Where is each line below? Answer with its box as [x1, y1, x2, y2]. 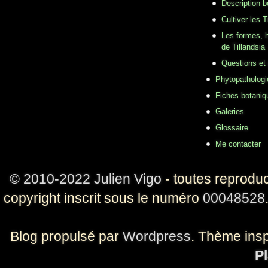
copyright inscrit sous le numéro [3, 190, 203, 206]
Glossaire [215, 123, 248, 133]
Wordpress [122, 229, 191, 245]
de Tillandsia [221, 42, 265, 52]
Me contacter [215, 139, 261, 149]
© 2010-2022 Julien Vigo [9, 171, 162, 187]
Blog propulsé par [10, 229, 123, 245]
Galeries [215, 107, 244, 117]
